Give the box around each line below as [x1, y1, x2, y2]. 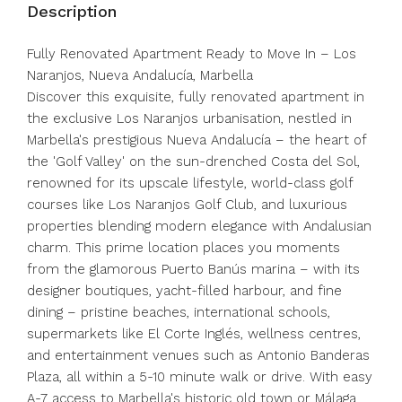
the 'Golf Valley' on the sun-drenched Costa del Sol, [27, 153, 360, 170]
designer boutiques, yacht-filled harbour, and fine [27, 283, 342, 299]
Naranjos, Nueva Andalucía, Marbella [27, 67, 253, 83]
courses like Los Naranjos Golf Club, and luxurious [27, 197, 347, 213]
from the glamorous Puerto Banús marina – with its [27, 261, 360, 277]
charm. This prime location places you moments [27, 240, 340, 256]
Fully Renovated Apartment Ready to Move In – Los [27, 46, 356, 62]
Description [27, 2, 117, 21]
